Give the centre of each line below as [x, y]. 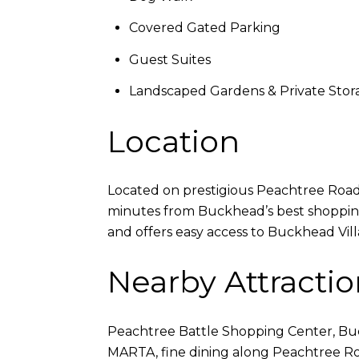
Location [173, 141]
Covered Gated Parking [204, 28]
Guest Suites [169, 59]
